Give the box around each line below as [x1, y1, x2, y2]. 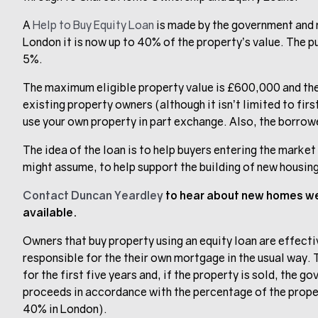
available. [23, 205, 77, 220]
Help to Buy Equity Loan [33, 18, 154, 33]
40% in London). [23, 302, 107, 317]
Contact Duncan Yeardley [23, 188, 163, 203]
